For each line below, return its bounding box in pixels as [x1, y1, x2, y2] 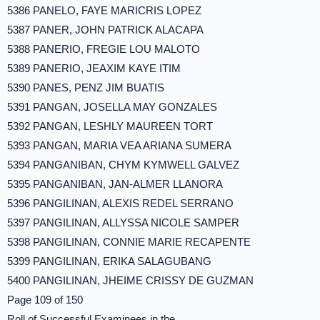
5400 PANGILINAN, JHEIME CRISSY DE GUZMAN [7, 274, 254, 286]
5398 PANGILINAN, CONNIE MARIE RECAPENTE [7, 236, 251, 248]
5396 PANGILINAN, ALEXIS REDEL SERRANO [7, 197, 234, 209]
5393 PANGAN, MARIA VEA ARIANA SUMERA [7, 139, 231, 151]
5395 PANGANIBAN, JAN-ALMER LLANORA [7, 178, 223, 190]
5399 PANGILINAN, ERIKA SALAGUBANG [7, 255, 211, 267]
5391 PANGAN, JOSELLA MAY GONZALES [7, 101, 217, 113]
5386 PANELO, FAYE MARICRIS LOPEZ [7, 4, 201, 16]
